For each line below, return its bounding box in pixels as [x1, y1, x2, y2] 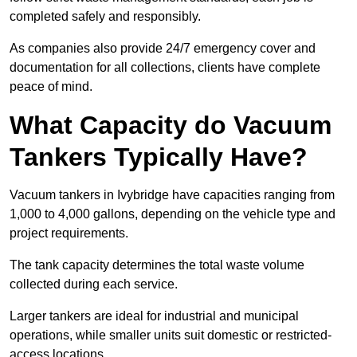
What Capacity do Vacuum [10, 111, 331, 140]
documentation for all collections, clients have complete [10, 61, 320, 75]
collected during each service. [10, 277, 181, 292]
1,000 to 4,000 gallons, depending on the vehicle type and [10, 207, 335, 222]
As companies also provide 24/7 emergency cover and [10, 41, 316, 56]
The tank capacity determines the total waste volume [10, 258, 304, 273]
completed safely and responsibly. [10, 10, 201, 24]
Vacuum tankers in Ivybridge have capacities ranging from [10, 188, 335, 202]
